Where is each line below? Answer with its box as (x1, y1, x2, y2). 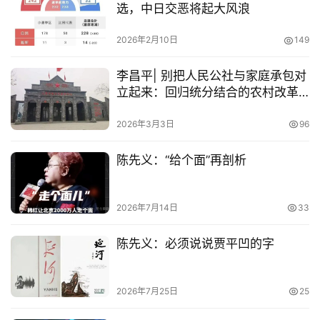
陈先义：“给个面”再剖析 (116, 152, 246, 167)
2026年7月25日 (116, 286, 178, 297)
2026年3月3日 (116, 118, 174, 129)
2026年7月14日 (116, 201, 178, 213)
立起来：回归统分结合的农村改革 (116, 85, 299, 100)
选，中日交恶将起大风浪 (116, 1, 250, 16)
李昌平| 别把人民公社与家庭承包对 (116, 69, 306, 84)
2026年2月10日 (116, 34, 178, 46)
